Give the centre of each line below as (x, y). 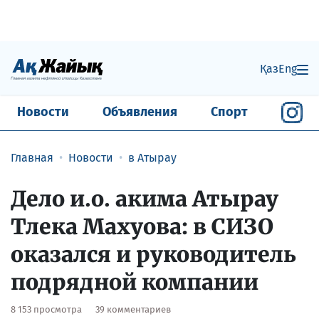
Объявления (140, 112)
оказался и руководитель (153, 254)
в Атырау (152, 157)
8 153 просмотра (47, 309)
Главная (32, 157)
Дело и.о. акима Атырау (145, 198)
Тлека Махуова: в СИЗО (142, 226)
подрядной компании (135, 282)
